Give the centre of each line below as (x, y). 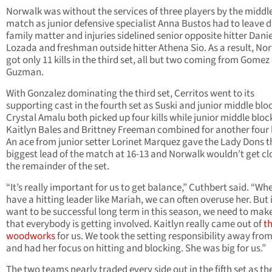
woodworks (31, 236)
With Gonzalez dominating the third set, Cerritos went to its (130, 93)
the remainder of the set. (58, 166)
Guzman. (25, 72)
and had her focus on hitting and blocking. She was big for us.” (136, 248)
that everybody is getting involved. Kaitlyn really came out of (135, 224)
